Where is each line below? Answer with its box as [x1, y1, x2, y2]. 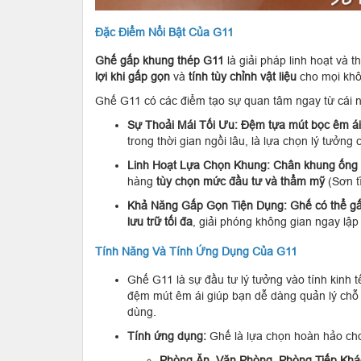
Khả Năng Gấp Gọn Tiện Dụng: [127, 198, 287, 212]
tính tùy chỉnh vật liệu [189, 69, 297, 83]
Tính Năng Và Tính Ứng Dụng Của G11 [95, 244, 297, 258]
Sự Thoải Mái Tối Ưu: [127, 118, 238, 131]
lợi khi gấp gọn [95, 69, 170, 83]
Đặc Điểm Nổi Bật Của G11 [95, 25, 234, 39]
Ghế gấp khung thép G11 [95, 53, 224, 67]
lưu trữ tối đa [127, 214, 193, 228]
